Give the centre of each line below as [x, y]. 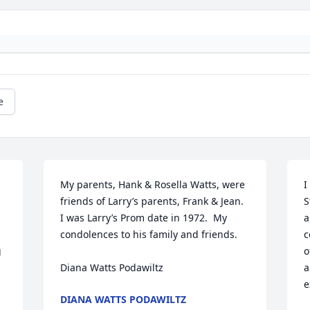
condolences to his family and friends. [149, 235]
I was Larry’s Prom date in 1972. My [144, 218]
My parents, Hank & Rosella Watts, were [153, 185]
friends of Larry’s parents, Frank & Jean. [152, 201]
